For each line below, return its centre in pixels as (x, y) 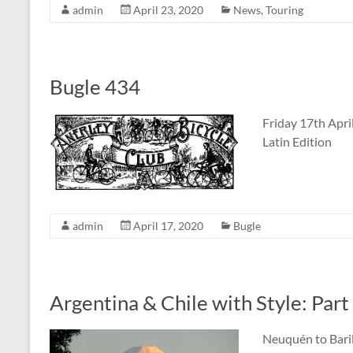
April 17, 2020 (168, 225)
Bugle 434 (95, 86)
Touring (284, 9)
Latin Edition (297, 141)
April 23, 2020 (168, 9)
